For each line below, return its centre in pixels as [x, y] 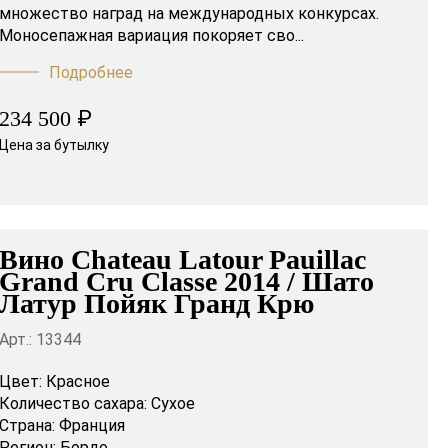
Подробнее [90, 73]
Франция [91, 426]
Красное [77, 382]
